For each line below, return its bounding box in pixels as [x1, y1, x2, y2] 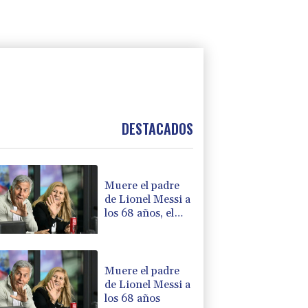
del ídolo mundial [104, 233, 191, 247]
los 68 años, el [104, 206, 175, 220]
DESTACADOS [121, 118, 193, 140]
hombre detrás [104, 219, 177, 234]
